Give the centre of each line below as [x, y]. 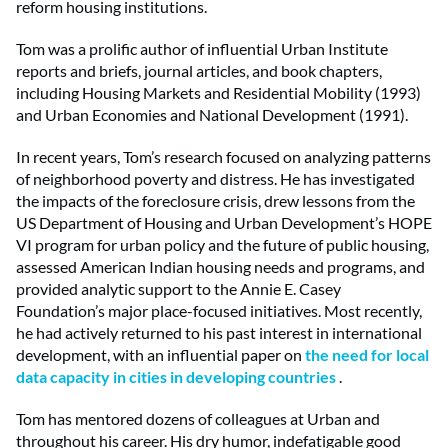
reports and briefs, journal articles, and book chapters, [199, 70]
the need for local [367, 354]
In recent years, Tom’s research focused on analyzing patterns [223, 156]
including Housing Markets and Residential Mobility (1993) [218, 92]
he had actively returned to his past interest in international [219, 332]
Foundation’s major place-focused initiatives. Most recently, [219, 310]
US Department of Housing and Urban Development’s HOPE [224, 222]
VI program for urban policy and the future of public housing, [222, 244]
